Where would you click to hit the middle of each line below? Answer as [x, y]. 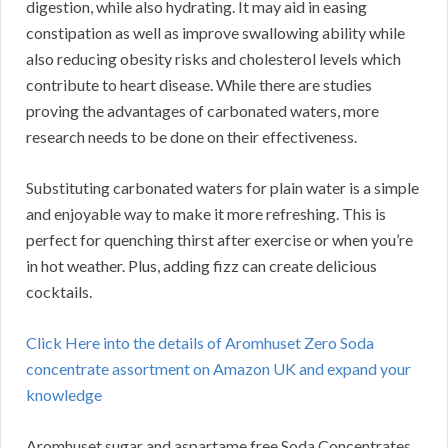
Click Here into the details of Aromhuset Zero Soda [200, 343]
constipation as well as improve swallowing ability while [215, 33]
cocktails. [59, 292]
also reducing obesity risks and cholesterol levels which [213, 59]
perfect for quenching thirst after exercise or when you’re [219, 240]
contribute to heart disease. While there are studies [199, 85]
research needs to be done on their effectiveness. [191, 137]
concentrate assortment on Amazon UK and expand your [218, 369]
